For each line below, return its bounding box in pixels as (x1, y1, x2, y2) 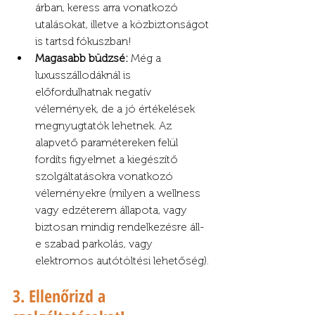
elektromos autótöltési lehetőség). (35, 254, 209, 268)
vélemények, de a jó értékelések (35, 102, 198, 116)
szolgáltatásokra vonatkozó (35, 169, 176, 184)
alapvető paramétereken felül (35, 136, 181, 150)
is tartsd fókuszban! (35, 34, 131, 49)
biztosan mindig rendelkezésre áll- (35, 220, 205, 234)
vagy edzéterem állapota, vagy (35, 203, 190, 217)
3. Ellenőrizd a (13, 284, 110, 308)
